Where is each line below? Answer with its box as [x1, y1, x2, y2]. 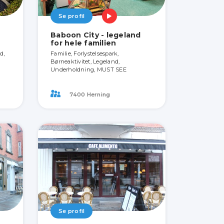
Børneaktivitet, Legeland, [50, 58, 120, 65]
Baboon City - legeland [50, 30, 141, 40]
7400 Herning [68, 90, 110, 98]
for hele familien [50, 38, 116, 48]
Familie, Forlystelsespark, [50, 50, 119, 57]
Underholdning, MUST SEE [50, 66, 126, 73]
